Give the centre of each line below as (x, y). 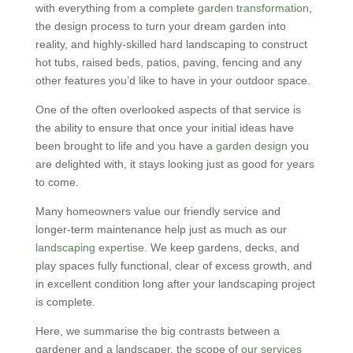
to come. (57, 182)
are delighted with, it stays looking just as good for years (175, 164)
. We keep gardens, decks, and (221, 247)
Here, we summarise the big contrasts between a (157, 331)
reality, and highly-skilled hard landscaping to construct (171, 44)
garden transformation (253, 8)
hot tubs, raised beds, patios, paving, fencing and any (168, 62)
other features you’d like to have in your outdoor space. (173, 80)
